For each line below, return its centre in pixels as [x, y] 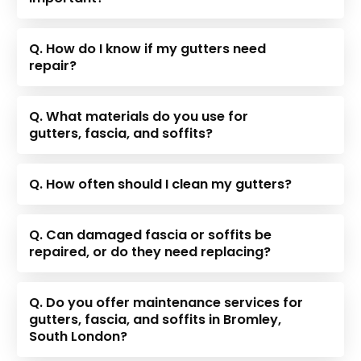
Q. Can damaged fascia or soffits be [151, 234]
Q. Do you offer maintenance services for [166, 302]
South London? [79, 336]
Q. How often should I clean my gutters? [161, 184]
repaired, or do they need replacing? [150, 251]
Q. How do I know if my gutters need [148, 48]
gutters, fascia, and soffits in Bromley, [156, 319]
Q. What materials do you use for [139, 116]
